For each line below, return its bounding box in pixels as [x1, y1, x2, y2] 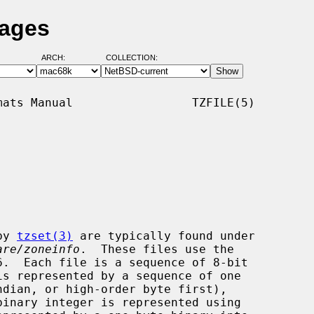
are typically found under [73, 228, 255, 243]
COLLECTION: [105, 53, 158, 62]
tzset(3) [17, 228, 73, 243]
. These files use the [80, 242, 234, 256]
